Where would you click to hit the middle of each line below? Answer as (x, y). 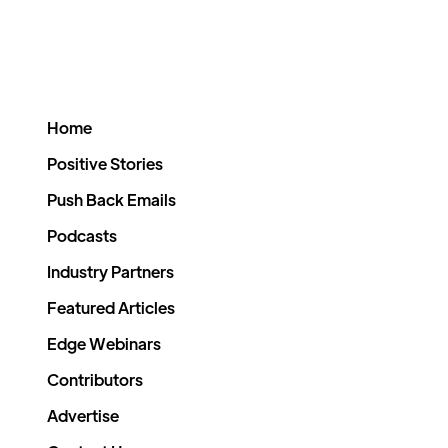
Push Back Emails (111, 199)
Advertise (83, 415)
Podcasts (82, 235)
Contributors (95, 379)
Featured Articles (111, 307)
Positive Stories (105, 163)
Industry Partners (110, 271)
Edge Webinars (104, 343)
